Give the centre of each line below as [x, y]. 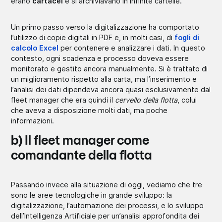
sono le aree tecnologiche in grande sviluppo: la [92, 195]
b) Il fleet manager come [80, 141]
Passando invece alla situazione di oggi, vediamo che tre [107, 184]
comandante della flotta [82, 156]
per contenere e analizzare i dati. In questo [132, 48]
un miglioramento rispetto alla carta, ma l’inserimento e [104, 79]
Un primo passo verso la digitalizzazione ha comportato [105, 27]
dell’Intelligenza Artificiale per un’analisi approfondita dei [105, 216]
